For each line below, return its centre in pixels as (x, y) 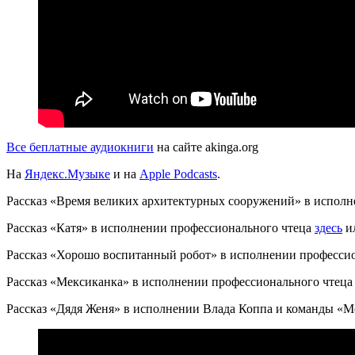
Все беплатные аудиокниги (80, 147)
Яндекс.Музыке (67, 174)
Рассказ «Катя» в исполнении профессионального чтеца (160, 227)
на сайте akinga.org (206, 147)
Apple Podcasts (178, 174)
